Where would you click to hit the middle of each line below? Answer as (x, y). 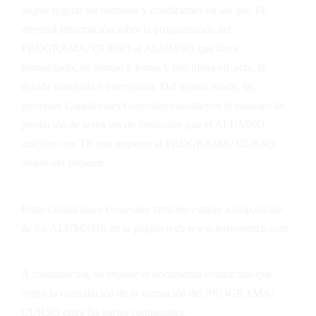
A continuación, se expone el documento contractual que (147, 274)
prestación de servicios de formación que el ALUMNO (143, 125)
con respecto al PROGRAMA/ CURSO (184, 144)
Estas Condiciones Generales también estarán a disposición (152, 209)
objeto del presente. (64, 163)
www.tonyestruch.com (238, 228)
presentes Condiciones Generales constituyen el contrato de (153, 106)
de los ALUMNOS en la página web (104, 228)
